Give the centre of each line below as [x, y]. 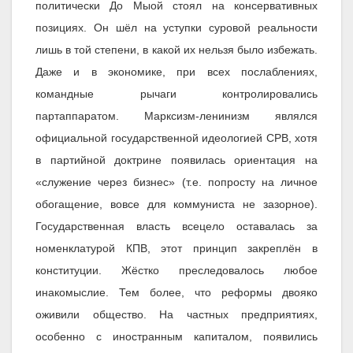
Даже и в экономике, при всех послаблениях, [176, 72]
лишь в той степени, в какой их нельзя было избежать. [176, 50]
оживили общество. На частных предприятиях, [176, 315]
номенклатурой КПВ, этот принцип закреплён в [176, 249]
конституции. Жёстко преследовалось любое [176, 271]
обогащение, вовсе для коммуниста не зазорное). [176, 204]
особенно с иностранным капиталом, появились [176, 337]
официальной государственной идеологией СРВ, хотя [176, 138]
